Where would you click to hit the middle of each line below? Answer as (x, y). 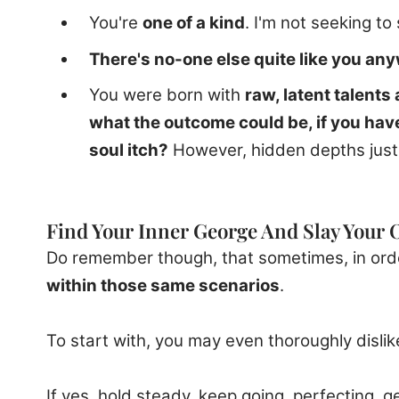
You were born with (167, 94)
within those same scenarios (163, 285)
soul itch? (129, 150)
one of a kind (194, 23)
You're (116, 23)
